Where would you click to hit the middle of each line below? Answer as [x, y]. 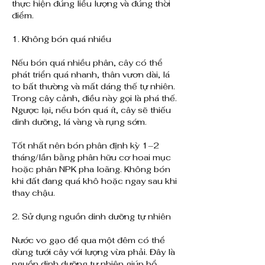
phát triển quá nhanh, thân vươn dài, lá [91, 75]
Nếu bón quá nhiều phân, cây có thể [87, 63]
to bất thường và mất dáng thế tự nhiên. [93, 87]
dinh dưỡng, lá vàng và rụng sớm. [79, 122]
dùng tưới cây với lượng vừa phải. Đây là [93, 252]
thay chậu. [33, 193]
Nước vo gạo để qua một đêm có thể [88, 240]
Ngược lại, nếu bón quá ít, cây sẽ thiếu [91, 110]
